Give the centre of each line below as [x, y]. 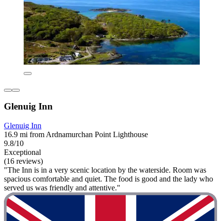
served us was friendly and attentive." [62, 188]
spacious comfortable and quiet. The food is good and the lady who [109, 179]
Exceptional [22, 152]
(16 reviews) [23, 161]
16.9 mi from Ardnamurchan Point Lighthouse [76, 135]
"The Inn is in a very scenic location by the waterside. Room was [105, 170]
